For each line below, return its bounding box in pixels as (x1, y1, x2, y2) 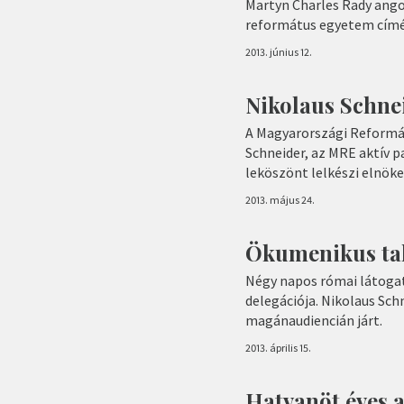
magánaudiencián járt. (245, 310, 382, 329)
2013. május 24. (245, 192, 315, 207)
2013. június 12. (245, 44, 312, 59)
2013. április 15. (245, 340, 311, 354)
